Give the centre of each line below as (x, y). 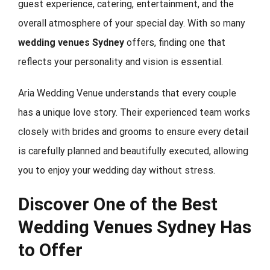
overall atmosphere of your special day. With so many (132, 24)
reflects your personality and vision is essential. (121, 62)
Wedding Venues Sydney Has (135, 227)
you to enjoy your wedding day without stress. (117, 171)
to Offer (50, 250)
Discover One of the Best (118, 204)
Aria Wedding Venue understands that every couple (127, 93)
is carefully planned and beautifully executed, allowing (133, 151)
